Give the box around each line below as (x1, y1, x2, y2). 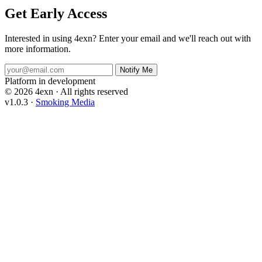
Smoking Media (36, 97, 95, 107)
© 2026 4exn (5, 87, 53, 96)
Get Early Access (5, 6, 107, 22)
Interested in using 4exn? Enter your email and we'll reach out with (5, 33, 251, 43)
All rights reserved (60, 87, 128, 96)
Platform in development (5, 76, 95, 86)
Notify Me (120, 65, 153, 74)
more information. (5, 44, 71, 54)
